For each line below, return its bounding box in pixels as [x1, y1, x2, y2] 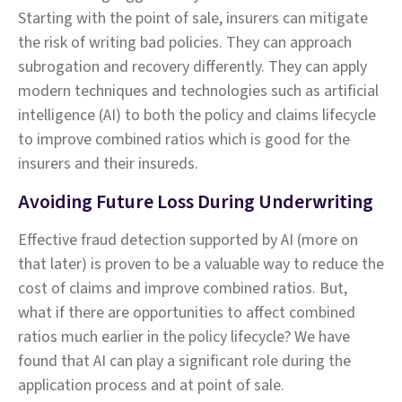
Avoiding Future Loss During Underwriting [18, 187, 373, 216]
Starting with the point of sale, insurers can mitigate [18, 6, 368, 30]
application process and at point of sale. [18, 373, 284, 397]
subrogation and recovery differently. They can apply [18, 55, 367, 78]
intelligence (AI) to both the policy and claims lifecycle [18, 103, 376, 127]
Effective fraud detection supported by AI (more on [18, 228, 358, 251]
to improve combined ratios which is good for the [18, 127, 350, 151]
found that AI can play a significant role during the [18, 349, 351, 372]
